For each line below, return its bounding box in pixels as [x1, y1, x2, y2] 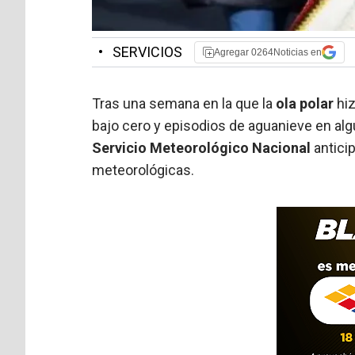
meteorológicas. [92, 161, 195, 178]
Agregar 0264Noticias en [214, 46, 323, 58]
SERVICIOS [109, 43, 183, 60]
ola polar [276, 94, 334, 112]
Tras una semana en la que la [92, 94, 277, 112]
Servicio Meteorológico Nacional [92, 139, 315, 156]
